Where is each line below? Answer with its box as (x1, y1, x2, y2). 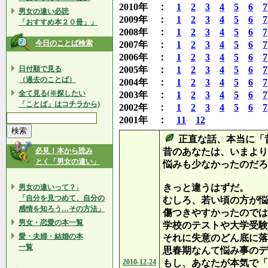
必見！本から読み (35, 147, 93, 155)
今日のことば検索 (35, 39, 93, 47)
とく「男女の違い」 (35, 157, 100, 166)
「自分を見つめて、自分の (19, 194, 105, 202)
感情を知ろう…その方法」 (19, 205, 105, 213)
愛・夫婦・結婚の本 (19, 232, 83, 240)
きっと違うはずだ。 (163, 182, 249, 193)
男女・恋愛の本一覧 (19, 218, 83, 227)
